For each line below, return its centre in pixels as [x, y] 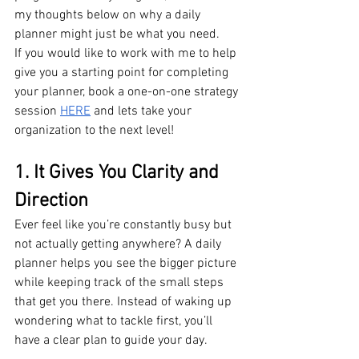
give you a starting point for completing [123, 73]
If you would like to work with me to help [127, 53]
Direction [51, 201]
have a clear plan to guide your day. [111, 340]
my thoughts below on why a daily [109, 15]
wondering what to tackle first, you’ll [115, 321]
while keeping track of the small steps [121, 282]
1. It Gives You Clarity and [119, 173]
